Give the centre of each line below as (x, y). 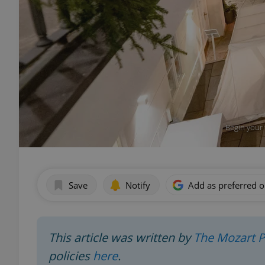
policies (71, 256)
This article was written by (121, 237)
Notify (138, 185)
